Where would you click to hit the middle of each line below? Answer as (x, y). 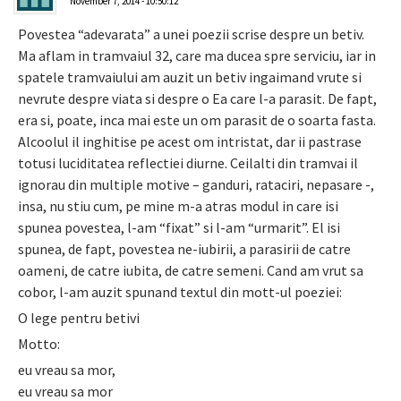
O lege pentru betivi (79, 318)
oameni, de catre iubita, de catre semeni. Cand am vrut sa (191, 271)
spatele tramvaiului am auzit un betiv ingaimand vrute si (190, 77)
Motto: (39, 344)
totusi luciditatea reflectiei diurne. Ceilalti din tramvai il (188, 163)
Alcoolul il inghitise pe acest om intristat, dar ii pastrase (190, 142)
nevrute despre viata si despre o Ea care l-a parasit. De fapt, (197, 99)
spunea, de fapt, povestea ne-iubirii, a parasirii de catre (184, 249)
